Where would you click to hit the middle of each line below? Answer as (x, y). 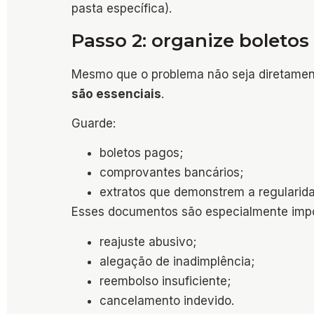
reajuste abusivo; (148, 241)
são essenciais (116, 94)
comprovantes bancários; (171, 173)
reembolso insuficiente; (165, 281)
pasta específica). (122, 9)
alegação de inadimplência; (177, 261)
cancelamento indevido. (167, 300)
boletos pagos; (141, 153)
